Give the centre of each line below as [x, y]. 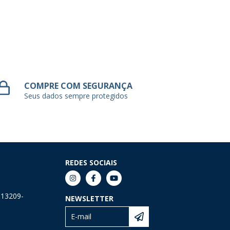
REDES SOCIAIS [91, 162]
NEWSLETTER [90, 198]
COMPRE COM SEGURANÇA [79, 85]
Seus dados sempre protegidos [76, 95]
